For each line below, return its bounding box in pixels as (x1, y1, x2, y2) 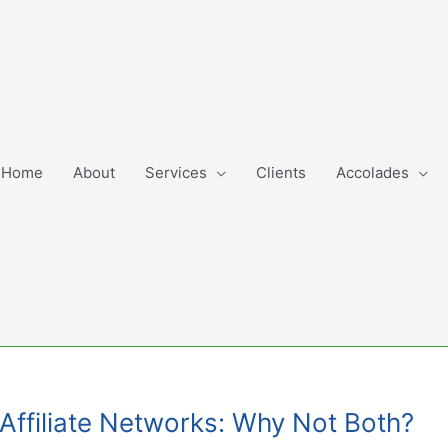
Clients (256, 163, 306, 182)
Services (145, 163, 207, 182)
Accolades (336, 163, 409, 182)
